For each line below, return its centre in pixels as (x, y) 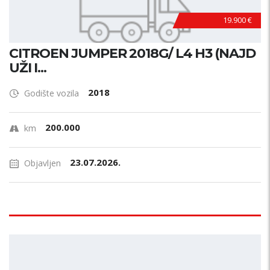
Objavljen (42, 163)
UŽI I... (28, 68)
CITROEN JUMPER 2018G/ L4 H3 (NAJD (132, 53)
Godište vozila (52, 93)
